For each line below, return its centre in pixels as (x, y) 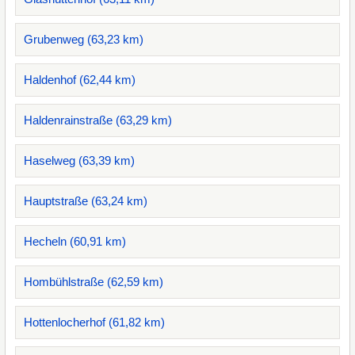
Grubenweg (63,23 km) (84, 39)
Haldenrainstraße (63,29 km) (98, 120)
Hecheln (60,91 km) (75, 241)
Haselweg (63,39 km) (79, 160)
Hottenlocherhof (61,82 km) (94, 322)
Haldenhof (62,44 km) (80, 80)
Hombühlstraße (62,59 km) (94, 282)
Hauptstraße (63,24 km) (86, 201)
